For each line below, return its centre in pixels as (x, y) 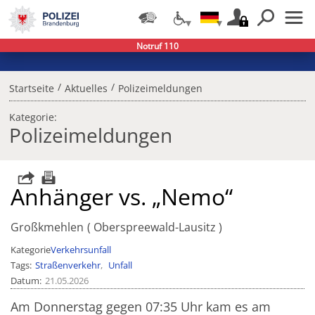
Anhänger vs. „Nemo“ (122, 197)
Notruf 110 (157, 46)
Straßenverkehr (67, 265)
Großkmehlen (47, 227)
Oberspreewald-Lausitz (154, 227)
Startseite (31, 89)
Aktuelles (86, 89)
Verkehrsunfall (81, 250)
